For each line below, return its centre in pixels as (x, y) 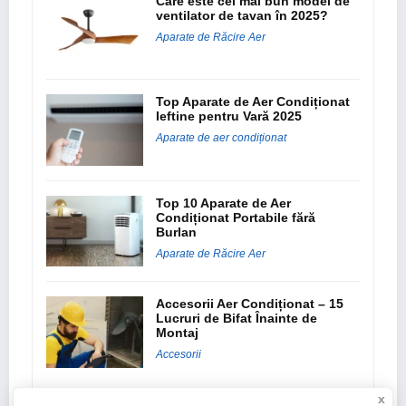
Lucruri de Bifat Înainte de (237, 319)
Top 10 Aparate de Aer (224, 203)
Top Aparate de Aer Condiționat (253, 102)
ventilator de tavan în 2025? (244, 15)
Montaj (179, 333)
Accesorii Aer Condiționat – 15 (250, 304)
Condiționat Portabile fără (236, 217)
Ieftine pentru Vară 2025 (231, 116)
